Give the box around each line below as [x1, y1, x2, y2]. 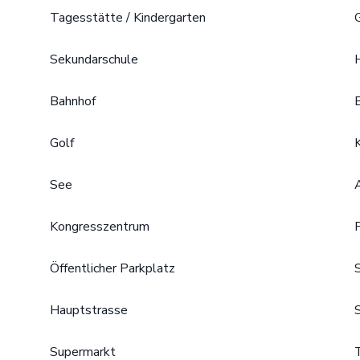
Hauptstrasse [50, 301, 128, 319]
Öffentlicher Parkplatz [50, 260, 175, 277]
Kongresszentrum [50, 218, 149, 235]
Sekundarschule [50, 51, 138, 68]
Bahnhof [50, 92, 96, 110]
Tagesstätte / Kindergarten [50, 9, 206, 27]
